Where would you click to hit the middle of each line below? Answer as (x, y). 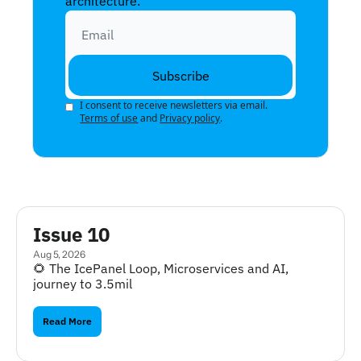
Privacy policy (190, 118)
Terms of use (109, 118)
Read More (67, 321)
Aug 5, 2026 (59, 254)
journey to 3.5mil (83, 284)
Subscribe (180, 75)
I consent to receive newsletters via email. (174, 105)
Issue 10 (71, 234)
